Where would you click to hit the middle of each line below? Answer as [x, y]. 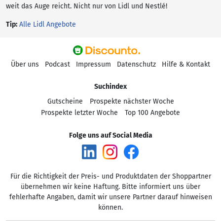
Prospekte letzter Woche [79, 113]
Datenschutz [136, 64]
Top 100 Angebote [152, 113]
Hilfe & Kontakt [186, 64]
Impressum [93, 64]
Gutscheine [65, 101]
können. [110, 207]
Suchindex [110, 87]
